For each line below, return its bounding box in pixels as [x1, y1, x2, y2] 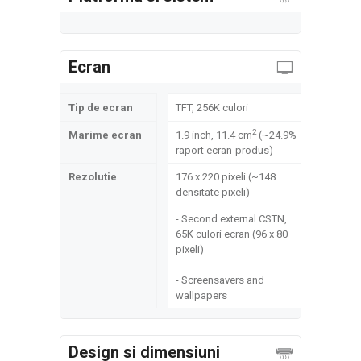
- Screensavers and [176, 274, 264, 286]
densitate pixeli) [176, 186, 250, 198]
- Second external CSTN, [176, 213, 287, 225]
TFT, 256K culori [176, 102, 248, 114]
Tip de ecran [68, 102, 133, 114]
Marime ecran [68, 129, 142, 141]
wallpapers [176, 289, 227, 301]
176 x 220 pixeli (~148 [176, 171, 276, 183]
